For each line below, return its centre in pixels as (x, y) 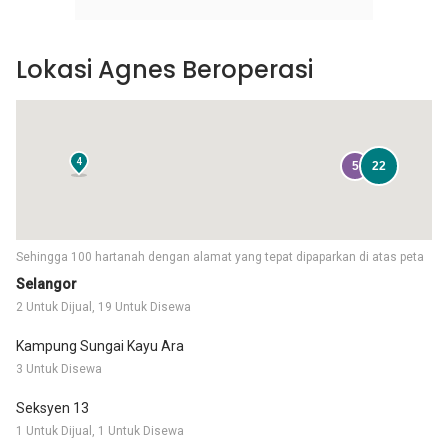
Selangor (46, 284)
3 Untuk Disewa (59, 369)
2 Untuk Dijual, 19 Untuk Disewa (103, 307)
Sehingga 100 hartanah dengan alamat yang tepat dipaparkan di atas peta (220, 257)
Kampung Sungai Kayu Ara (100, 346)
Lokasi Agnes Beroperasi (164, 69)
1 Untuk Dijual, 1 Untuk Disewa (100, 431)
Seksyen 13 (52, 408)
